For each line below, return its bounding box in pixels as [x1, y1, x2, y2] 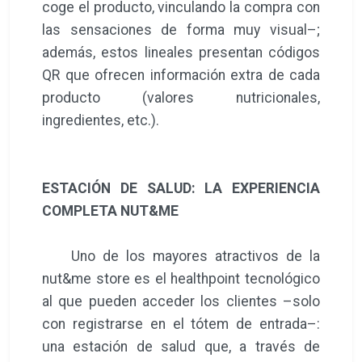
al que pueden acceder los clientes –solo [42, 293, 320, 309]
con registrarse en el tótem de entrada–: [42, 315, 320, 332]
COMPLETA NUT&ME [42, 202, 179, 219]
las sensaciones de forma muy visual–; [42, 21, 320, 38]
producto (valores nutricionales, [42, 89, 320, 106]
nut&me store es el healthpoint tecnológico [42, 270, 320, 287]
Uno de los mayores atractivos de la [42, 247, 320, 264]
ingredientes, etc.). [42, 112, 159, 128]
